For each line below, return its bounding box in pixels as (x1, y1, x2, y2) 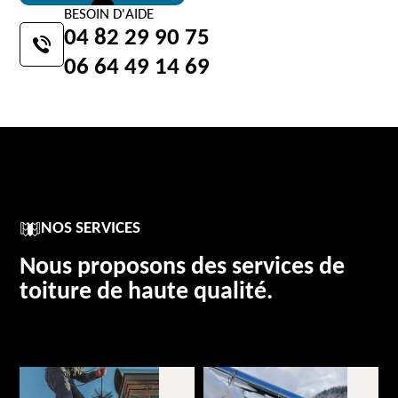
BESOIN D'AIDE (64, 7, 155, 22)
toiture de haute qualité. (20, 280, 274, 305)
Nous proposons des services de (20, 255, 346, 280)
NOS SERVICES (41, 220, 141, 237)
